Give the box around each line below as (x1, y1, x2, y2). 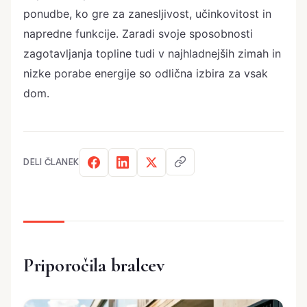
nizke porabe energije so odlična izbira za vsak (23, 66, 268, 80)
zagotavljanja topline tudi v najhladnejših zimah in (23, 46, 281, 60)
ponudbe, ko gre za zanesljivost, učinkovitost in (23, 6, 271, 21)
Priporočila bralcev (23, 253, 164, 277)
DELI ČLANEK (23, 157, 79, 168)
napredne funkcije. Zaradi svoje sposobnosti (23, 26, 253, 40)
